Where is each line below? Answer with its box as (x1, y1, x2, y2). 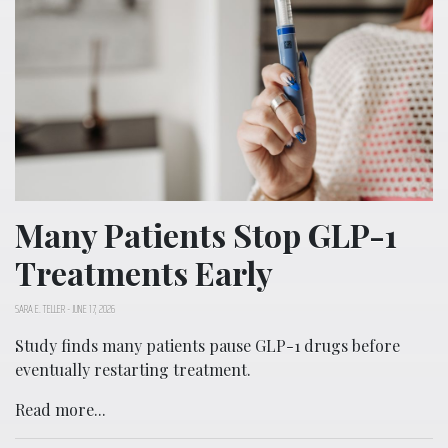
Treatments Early (15, 251, 273, 295)
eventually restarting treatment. (15, 359, 251, 381)
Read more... (15, 399, 106, 421)
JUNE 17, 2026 (72, 299, 115, 319)
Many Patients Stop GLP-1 (15, 213, 397, 257)
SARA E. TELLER (15, 299, 65, 319)
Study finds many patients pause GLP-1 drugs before (15, 335, 400, 357)
